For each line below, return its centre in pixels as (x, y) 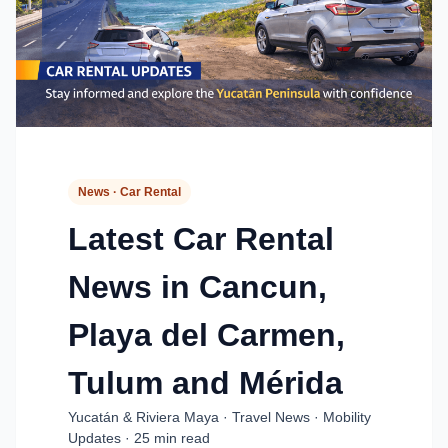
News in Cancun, (197, 287)
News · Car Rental (129, 192)
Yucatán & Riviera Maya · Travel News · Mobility (219, 417)
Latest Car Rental (201, 239)
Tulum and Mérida (205, 383)
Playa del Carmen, (206, 335)
